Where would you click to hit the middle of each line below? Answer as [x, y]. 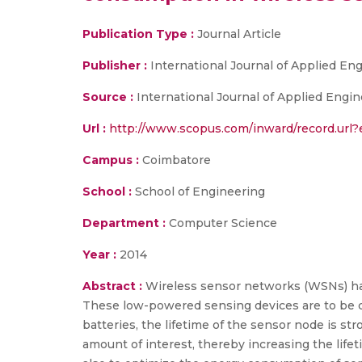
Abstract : [114, 286]
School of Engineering [198, 192]
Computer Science [221, 223]
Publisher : [116, 65]
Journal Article [238, 34]
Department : [124, 223]
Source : [108, 97]
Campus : [111, 160]
